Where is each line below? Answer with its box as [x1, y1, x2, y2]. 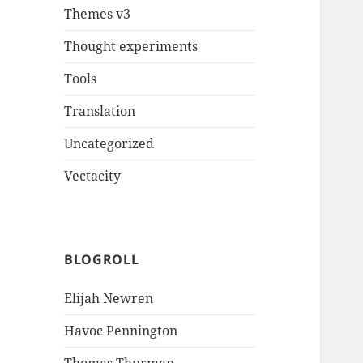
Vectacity [64, 167, 122, 186]
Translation [64, 102, 136, 121]
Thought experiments [64, 37, 199, 56]
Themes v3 [64, 5, 131, 23]
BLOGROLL [64, 250, 139, 269]
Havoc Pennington [64, 322, 178, 340]
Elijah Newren [64, 289, 154, 308]
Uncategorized [64, 135, 155, 153]
